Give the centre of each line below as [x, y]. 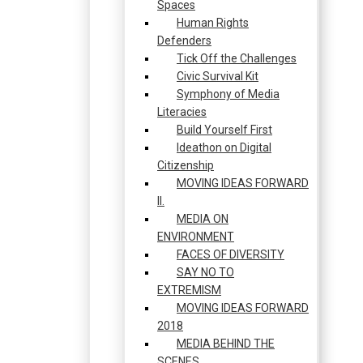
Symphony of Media [228, 94]
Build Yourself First [224, 130]
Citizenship [186, 165]
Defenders [184, 41]
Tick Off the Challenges [237, 58]
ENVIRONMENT [196, 237]
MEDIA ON [203, 219]
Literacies [182, 112]
